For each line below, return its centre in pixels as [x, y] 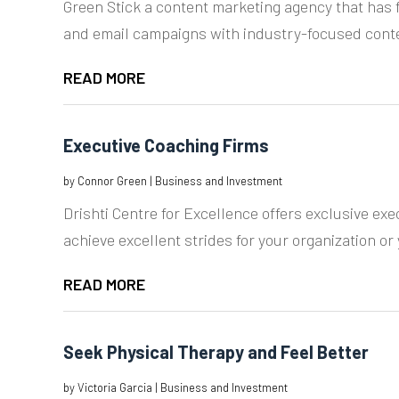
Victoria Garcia [114, 387]
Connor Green [112, 180]
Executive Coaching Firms [166, 145]
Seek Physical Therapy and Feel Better [216, 351]
